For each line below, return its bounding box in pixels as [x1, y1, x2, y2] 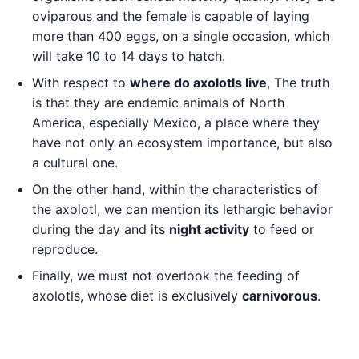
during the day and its [32, 220, 169, 237]
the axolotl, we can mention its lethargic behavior [32, 200, 333, 217]
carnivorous [242, 287, 317, 304]
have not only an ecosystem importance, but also [32, 134, 333, 151]
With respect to [32, 74, 130, 91]
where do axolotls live [130, 74, 267, 91]
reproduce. [32, 240, 98, 257]
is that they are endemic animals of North [32, 94, 284, 111]
